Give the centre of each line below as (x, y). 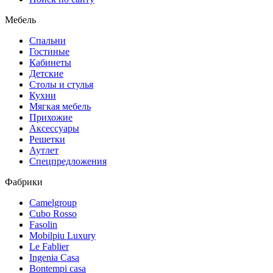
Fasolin (43, 225)
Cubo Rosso (53, 214)
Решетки (47, 139)
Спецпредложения (68, 161)
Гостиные (49, 51)
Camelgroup (53, 203)
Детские (46, 73)
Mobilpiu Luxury (62, 236)
